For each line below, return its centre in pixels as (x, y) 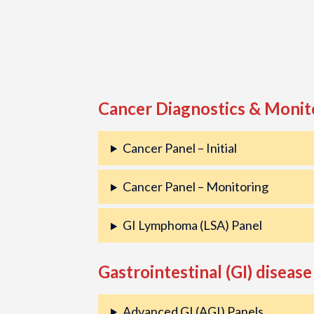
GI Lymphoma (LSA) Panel (192, 225)
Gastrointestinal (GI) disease (205, 271)
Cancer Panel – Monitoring (195, 186)
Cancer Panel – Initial (179, 148)
